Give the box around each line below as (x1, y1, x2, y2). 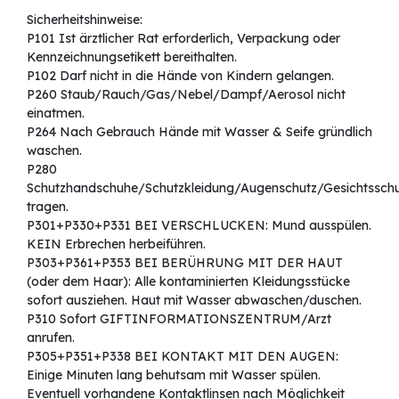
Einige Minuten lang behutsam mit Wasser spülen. (27, 367, 321, 384)
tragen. (27, 199, 69, 216)
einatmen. (27, 105, 85, 122)
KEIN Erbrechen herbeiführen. (27, 236, 206, 253)
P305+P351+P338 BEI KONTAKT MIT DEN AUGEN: (27, 348, 338, 365)
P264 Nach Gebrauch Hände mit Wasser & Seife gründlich (27, 124, 372, 141)
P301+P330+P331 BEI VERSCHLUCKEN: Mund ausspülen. (27, 217, 371, 234)
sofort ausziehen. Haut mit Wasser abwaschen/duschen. (27, 292, 362, 309)
